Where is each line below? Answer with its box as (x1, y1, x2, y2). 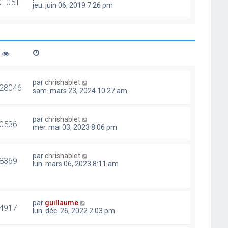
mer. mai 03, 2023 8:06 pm (33, 123, 118, 131)
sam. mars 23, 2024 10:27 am (33, 86, 128, 95)
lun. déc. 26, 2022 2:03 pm (33, 206, 116, 215)
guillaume (45, 198, 79, 207)
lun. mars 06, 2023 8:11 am (33, 159, 119, 168)
